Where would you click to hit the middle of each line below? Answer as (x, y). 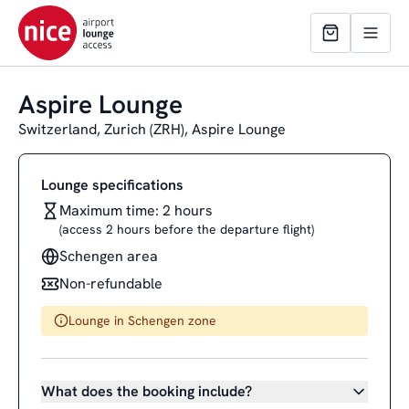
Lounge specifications (112, 185)
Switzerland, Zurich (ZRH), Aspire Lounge (152, 129)
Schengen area (109, 256)
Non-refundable (111, 283)
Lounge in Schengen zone (142, 320)
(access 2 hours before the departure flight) (187, 229)
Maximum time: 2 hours (136, 210)
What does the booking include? (147, 391)
